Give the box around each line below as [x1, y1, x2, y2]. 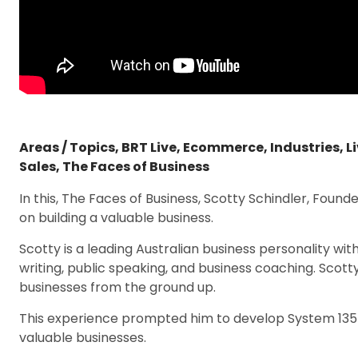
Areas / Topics [19, 138, 115, 157]
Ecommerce [183, 138, 264, 157]
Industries [270, 138, 340, 157]
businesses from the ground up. [19, 278, 216, 296]
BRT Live [121, 138, 177, 157]
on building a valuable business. [19, 209, 213, 227]
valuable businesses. [19, 328, 146, 347]
